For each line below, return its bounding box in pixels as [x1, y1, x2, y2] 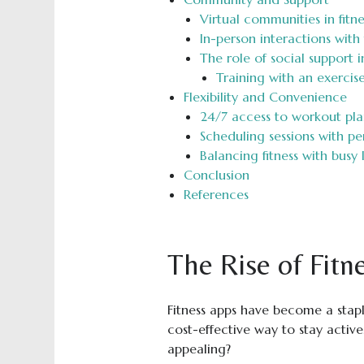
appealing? [167, 340, 231, 357]
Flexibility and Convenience [183, 88, 347, 105]
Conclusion [183, 166, 249, 183]
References [183, 185, 249, 202]
